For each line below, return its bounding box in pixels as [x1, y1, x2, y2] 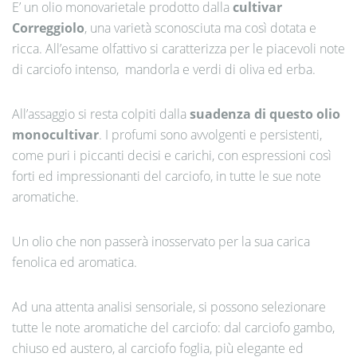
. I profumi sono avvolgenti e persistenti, [99, 126, 322, 143]
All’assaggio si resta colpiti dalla [12, 105, 190, 123]
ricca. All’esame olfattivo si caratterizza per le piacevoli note [12, 40, 345, 57]
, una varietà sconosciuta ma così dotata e [84, 19, 316, 37]
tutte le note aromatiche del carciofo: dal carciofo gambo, [12, 319, 335, 336]
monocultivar [12, 126, 99, 143]
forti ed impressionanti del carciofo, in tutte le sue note [12, 167, 321, 185]
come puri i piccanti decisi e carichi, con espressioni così [12, 147, 331, 164]
